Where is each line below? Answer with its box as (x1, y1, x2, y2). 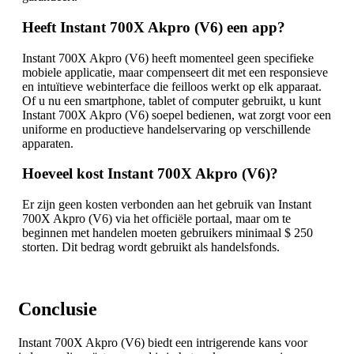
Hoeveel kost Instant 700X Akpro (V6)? (22, 165, 278, 183)
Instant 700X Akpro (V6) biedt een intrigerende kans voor (18, 335, 307, 349)
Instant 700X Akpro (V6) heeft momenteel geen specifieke (22, 51, 314, 65)
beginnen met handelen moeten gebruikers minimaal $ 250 (22, 226, 313, 240)
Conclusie (18, 298, 97, 319)
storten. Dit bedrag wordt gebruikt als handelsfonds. (22, 240, 280, 254)
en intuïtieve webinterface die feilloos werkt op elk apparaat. (22, 79, 322, 93)
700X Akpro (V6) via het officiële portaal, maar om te (22, 212, 291, 226)
